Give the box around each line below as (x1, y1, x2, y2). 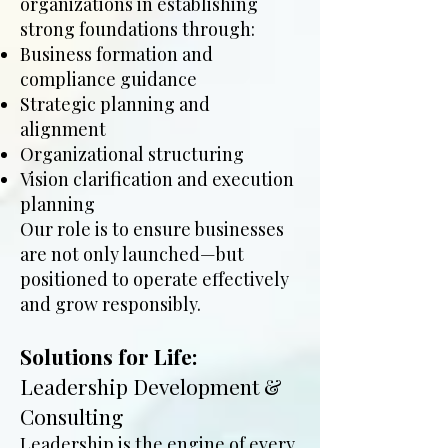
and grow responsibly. (20, 292, 201, 316)
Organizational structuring (20, 142, 244, 166)
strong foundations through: (20, 17, 255, 41)
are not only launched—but (20, 242, 244, 266)
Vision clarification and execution (20, 167, 294, 191)
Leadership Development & (20, 372, 282, 400)
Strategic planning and (20, 92, 210, 116)
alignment (20, 117, 106, 141)
